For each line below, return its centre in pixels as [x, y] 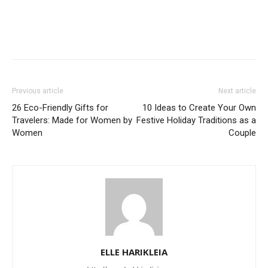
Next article [237, 91]
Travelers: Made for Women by [72, 120]
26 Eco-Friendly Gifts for [60, 107]
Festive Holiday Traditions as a [196, 120]
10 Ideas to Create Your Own [199, 107]
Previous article [38, 91]
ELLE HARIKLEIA [134, 252]
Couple [242, 133]
